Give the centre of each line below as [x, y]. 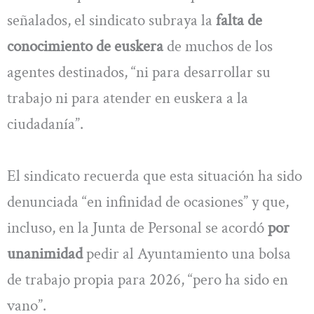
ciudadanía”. [45, 124]
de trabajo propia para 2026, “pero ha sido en [148, 279]
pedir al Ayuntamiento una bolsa [187, 253]
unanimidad [45, 253]
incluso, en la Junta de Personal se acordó [137, 227]
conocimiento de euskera [85, 47]
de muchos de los [218, 47]
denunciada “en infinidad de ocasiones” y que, [148, 202]
